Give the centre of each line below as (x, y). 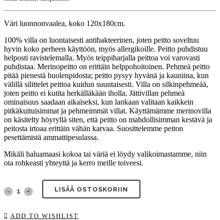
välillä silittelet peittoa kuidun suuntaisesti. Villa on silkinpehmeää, (106, 84)
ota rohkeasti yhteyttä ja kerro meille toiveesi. (74, 163)
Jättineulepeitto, (27, 190)
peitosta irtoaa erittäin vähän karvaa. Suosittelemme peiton (94, 128)
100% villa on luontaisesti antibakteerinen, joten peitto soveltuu (101, 40)
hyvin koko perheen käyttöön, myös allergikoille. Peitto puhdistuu (106, 49)
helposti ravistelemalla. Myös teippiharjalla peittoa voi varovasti (102, 57)
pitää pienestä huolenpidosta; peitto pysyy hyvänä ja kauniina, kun (106, 75)
